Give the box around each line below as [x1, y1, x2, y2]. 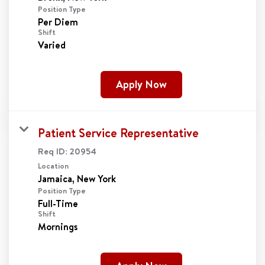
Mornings [38, 219, 77, 233]
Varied [38, 38, 66, 51]
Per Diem [38, 15, 78, 28]
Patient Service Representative [38, 124, 199, 141]
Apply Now [115, 76, 167, 92]
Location [38, 160, 69, 171]
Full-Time [38, 196, 78, 210]
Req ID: [38, 144, 70, 157]
